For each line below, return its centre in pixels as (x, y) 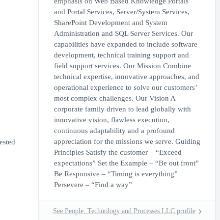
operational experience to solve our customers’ (125, 87)
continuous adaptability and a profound (114, 131)
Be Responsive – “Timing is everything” (116, 174)
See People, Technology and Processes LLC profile (124, 211)
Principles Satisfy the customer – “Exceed (118, 152)
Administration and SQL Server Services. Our (123, 33)
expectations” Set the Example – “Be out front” (126, 163)
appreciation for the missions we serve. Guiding (127, 141)
